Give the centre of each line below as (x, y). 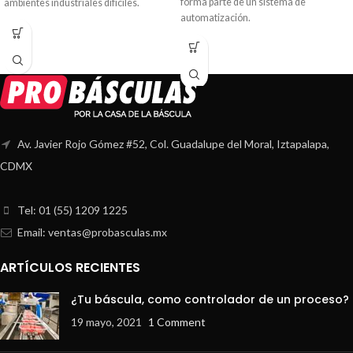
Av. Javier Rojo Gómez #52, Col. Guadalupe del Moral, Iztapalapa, (172, 143)
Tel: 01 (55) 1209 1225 (71, 210)
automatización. (216, 17)
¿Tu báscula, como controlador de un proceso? (210, 299)
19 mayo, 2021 (106, 321)
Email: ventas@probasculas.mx (91, 232)
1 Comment (177, 321)
